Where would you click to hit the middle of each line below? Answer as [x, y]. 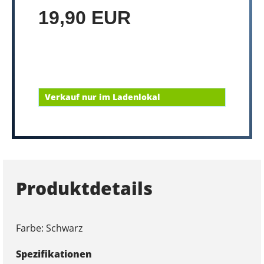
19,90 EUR [85, 18]
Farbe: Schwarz [49, 228]
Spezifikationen [54, 254]
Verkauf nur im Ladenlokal [103, 97]
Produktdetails [84, 188]
